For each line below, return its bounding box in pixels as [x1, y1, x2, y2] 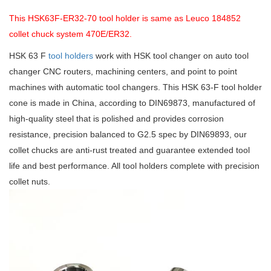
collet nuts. [9, 177, 50, 186]
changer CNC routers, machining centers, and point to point [9, 67, 237, 76]
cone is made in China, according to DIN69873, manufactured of [9, 98, 255, 108]
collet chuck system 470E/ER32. [9, 29, 132, 39]
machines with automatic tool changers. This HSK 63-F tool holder [9, 82, 262, 92]
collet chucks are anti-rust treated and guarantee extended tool [9, 145, 250, 155]
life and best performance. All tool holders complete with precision [9, 161, 260, 171]
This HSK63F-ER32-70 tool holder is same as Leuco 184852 [9, 13, 241, 23]
